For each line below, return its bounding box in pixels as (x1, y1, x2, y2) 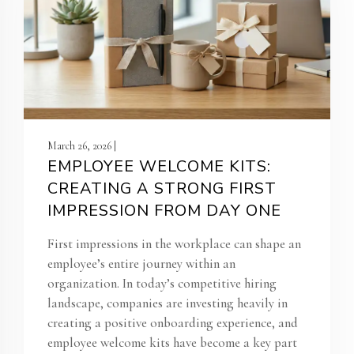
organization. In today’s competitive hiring (47, 275, 277, 292)
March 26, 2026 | (47, 139, 116, 153)
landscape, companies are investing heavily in (47, 295, 288, 312)
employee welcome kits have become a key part (47, 334, 297, 352)
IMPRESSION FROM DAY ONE (47, 200, 281, 222)
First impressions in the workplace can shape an (47, 235, 301, 253)
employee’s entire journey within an (47, 255, 235, 273)
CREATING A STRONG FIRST (47, 178, 277, 200)
